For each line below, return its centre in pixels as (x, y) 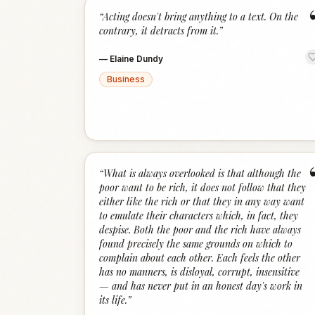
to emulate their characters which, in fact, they (199, 216)
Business (126, 79)
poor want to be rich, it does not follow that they (202, 187)
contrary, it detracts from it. (159, 31)
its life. (113, 300)
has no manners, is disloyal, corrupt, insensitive (199, 272)
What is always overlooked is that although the (202, 173)
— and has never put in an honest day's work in (201, 286)
